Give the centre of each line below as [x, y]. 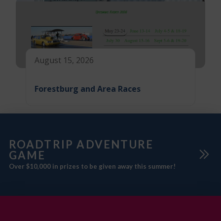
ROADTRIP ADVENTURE [81, 145]
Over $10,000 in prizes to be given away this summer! [92, 166]
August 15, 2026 [64, 60]
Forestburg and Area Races [87, 89]
